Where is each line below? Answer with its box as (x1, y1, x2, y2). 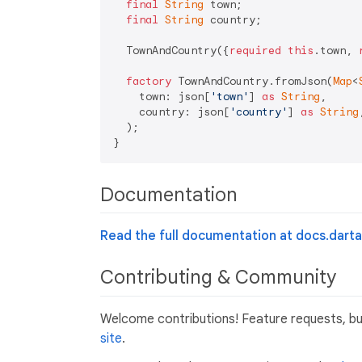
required (229, 44, 281, 58)
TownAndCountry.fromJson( (171, 74, 333, 89)
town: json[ (113, 90, 210, 104)
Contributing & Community (100, 265, 341, 290)
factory (126, 74, 171, 89)
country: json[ (113, 105, 229, 120)
